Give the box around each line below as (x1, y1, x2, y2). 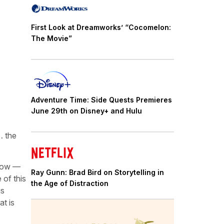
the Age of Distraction (31, 178, 108, 187)
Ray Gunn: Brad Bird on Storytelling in (31, 167, 164, 176)
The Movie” (31, 34, 72, 43)
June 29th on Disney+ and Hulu (31, 106, 142, 115)
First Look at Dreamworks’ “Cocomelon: (31, 23, 171, 32)
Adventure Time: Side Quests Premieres (31, 95, 172, 104)
